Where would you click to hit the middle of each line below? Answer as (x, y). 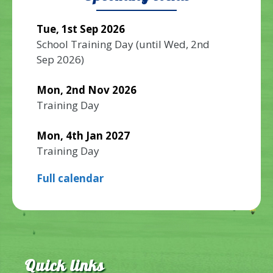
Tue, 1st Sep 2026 (81, 29)
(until (149, 44)
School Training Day (85, 44)
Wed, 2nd (187, 44)
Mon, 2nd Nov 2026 (87, 90)
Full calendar (70, 178)
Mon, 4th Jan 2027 (83, 136)
